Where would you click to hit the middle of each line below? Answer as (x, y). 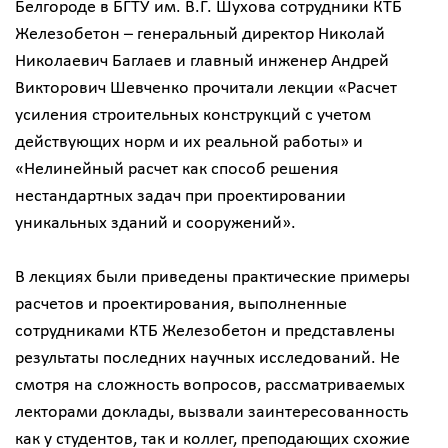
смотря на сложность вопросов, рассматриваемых (210, 385)
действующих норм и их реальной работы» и (189, 142)
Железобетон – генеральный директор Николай (200, 34)
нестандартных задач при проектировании (180, 196)
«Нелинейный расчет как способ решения (177, 169)
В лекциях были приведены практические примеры (212, 277)
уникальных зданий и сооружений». (155, 223)
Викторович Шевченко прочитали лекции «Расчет (206, 88)
